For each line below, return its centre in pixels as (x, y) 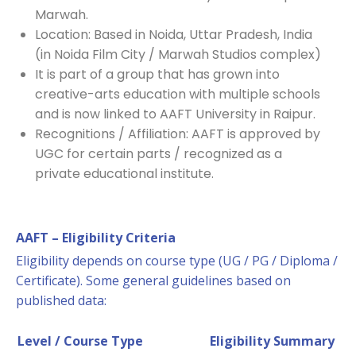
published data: (61, 300)
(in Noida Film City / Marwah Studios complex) (178, 54)
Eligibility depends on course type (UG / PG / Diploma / (177, 261)
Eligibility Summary (272, 341)
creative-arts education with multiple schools (178, 94)
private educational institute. (124, 174)
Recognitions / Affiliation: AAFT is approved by (178, 134)
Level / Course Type (80, 341)
